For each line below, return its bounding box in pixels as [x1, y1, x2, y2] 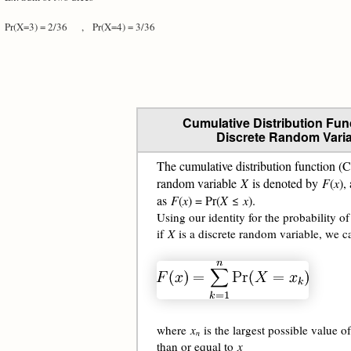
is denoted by [248, 175, 322, 191]
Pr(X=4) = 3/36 [92, 20, 169, 34]
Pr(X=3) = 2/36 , [5, 20, 92, 34]
